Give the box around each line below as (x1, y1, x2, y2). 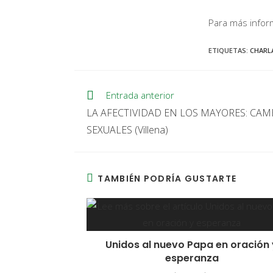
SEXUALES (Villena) (87, 122, 168, 136)
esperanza (165, 251, 219, 265)
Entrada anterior (106, 88, 174, 101)
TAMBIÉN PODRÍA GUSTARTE (97, 172, 237, 185)
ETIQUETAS (208, 46, 246, 55)
